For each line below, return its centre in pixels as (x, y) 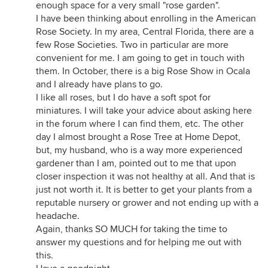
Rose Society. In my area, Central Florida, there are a (145, 32)
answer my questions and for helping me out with (139, 242)
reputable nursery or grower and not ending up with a (147, 203)
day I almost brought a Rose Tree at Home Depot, (138, 137)
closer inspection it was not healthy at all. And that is (145, 176)
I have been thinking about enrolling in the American (146, 19)
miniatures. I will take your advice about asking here (144, 111)
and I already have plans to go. (99, 84)
